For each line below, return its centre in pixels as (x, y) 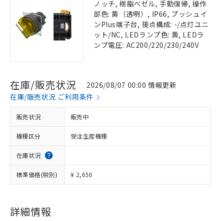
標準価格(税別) (37, 174)
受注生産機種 (89, 136)
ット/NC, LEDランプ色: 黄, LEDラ (149, 35)
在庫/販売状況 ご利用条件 (52, 97)
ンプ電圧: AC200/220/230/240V (147, 45)
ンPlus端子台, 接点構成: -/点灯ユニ (151, 24)
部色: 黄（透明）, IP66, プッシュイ (151, 14)
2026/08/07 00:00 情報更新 (132, 85)
